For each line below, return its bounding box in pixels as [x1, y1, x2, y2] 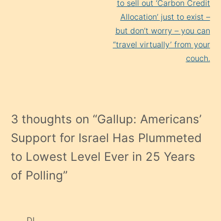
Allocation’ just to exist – [120, 11, 210, 22]
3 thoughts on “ [11, 111, 98, 126]
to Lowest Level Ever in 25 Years [11, 149, 196, 164]
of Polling [11, 168, 64, 183]
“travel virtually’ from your [112, 39, 210, 49]
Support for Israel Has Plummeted [11, 130, 202, 145]
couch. [185, 53, 210, 63]
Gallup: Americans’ [97, 111, 202, 126]
